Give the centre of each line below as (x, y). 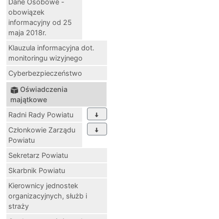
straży (19, 206)
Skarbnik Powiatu (37, 171)
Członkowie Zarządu (42, 130)
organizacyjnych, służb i (48, 196)
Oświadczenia (44, 89)
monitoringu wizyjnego (45, 58)
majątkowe (29, 100)
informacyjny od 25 (40, 22)
